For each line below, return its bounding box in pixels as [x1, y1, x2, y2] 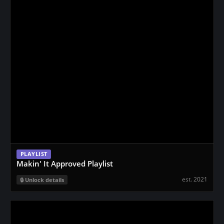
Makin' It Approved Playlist [16, 158, 113, 168]
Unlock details [25, 176, 64, 183]
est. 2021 [182, 174, 207, 183]
